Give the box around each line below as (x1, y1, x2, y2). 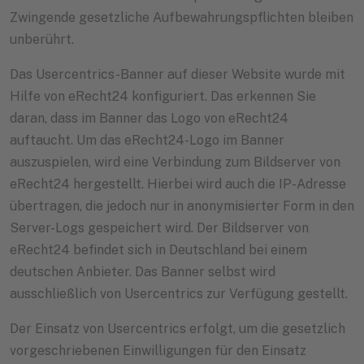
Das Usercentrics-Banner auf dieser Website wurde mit (10, 67, 345, 83)
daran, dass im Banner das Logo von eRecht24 (10, 110, 288, 127)
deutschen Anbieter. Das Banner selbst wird (10, 264, 275, 280)
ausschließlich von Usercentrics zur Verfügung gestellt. (10, 286, 348, 302)
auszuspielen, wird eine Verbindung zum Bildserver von (10, 154, 340, 171)
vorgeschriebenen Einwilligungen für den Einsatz (10, 343, 306, 359)
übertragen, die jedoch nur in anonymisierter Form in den (10, 198, 354, 214)
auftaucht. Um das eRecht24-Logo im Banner (10, 132, 284, 149)
